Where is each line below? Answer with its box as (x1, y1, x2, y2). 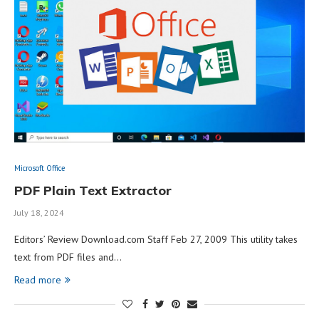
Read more (14, 273, 61, 286)
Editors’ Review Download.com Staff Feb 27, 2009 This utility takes (14, 232, 298, 246)
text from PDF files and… (14, 250, 122, 263)
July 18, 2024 (14, 206, 64, 218)
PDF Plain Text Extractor (14, 182, 172, 199)
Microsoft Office (14, 162, 66, 173)
